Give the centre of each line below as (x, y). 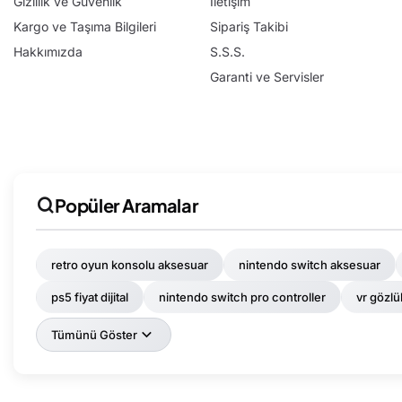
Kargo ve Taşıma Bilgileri (85, 27)
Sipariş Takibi (249, 27)
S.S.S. (227, 52)
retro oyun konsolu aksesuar (130, 265)
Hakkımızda (48, 52)
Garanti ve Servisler (267, 77)
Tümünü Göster (94, 335)
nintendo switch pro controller (242, 297)
